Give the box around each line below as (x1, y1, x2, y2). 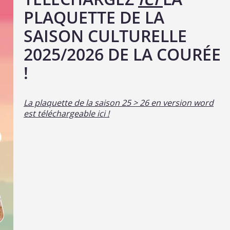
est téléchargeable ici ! (24, 108, 109, 119)
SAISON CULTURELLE (24, 25, 187, 47)
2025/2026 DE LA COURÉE (24, 43, 221, 65)
